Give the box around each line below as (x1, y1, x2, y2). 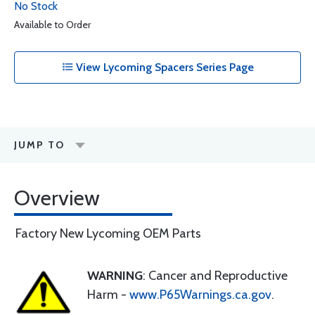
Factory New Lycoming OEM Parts (15, 226, 201, 241)
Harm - (87, 287, 129, 302)
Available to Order (14, 18, 91, 31)
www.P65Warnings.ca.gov (129, 287, 271, 302)
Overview (14, 185, 100, 211)
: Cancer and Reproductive (143, 268, 288, 283)
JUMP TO (14, 139, 65, 151)
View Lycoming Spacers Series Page (72, 60, 254, 74)
